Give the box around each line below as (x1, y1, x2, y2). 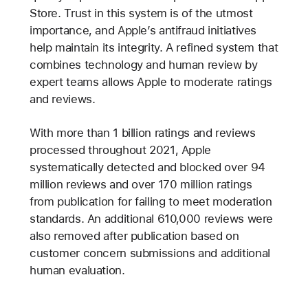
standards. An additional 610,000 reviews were (29, 212, 274, 226)
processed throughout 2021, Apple (29, 143, 211, 157)
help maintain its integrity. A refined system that (29, 41, 278, 55)
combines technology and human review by (29, 58, 258, 72)
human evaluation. (29, 263, 125, 278)
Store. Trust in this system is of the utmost (29, 6, 253, 21)
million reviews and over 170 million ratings (29, 177, 252, 192)
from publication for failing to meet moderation (29, 195, 272, 209)
